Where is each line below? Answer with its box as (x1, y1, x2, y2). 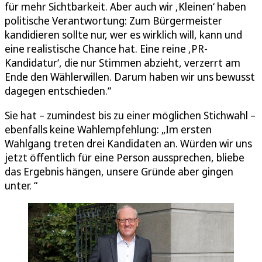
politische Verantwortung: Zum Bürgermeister (5, 13, 222, 27)
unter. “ (5, 178, 37, 192)
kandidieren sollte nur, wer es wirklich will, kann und (5, 27, 242, 42)
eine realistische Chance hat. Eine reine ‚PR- (5, 41, 208, 56)
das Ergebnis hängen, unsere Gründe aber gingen (5, 164, 233, 178)
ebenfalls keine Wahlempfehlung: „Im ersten (5, 122, 212, 136)
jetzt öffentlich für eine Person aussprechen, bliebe (5, 150, 244, 164)
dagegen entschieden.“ (5, 83, 111, 98)
